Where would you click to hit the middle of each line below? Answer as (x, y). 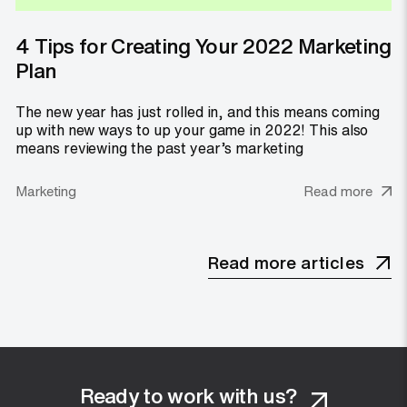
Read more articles (286, 262)
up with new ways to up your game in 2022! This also (192, 130)
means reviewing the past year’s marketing (159, 149)
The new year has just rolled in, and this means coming (198, 112)
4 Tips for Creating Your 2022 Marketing (203, 45)
